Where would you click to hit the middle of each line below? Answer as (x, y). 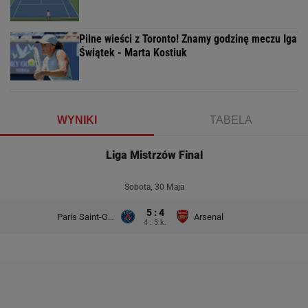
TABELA (231, 120)
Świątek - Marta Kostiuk (133, 53)
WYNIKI (77, 120)
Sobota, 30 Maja (154, 187)
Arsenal (208, 217)
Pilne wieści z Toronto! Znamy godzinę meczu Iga (188, 39)
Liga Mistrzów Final (154, 155)
